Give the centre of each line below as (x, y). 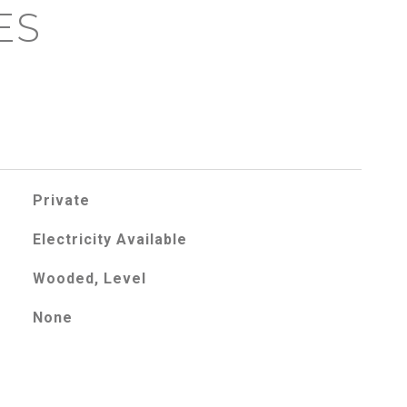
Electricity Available (109, 239)
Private (61, 200)
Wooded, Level (89, 278)
